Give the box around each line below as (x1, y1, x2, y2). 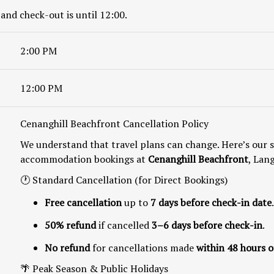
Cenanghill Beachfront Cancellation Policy (20, 116, 209, 130)
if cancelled (96, 218, 152, 232)
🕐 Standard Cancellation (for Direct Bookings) (20, 172, 228, 187)
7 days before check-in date (150, 195, 272, 209)
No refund (45, 240, 90, 254)
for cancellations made (90, 240, 196, 254)
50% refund (45, 218, 96, 232)
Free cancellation (45, 195, 122, 209)
